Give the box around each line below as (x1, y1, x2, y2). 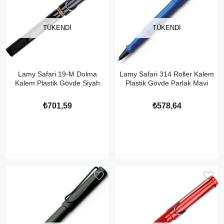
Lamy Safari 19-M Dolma (17, 70, 97, 78)
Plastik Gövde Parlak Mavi (125, 79, 208, 87)
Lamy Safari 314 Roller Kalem (119, 70, 214, 78)
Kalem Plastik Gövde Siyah (14, 79, 100, 87)
